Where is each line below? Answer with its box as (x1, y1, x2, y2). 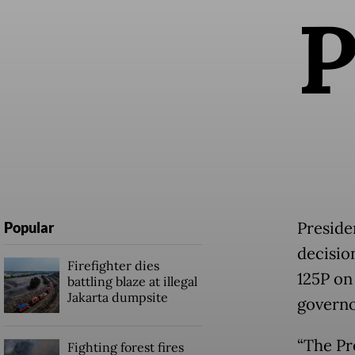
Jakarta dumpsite (67, 289, 168, 306)
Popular (3, 219, 54, 237)
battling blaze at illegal (67, 273, 197, 290)
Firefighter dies (67, 258, 159, 274)
